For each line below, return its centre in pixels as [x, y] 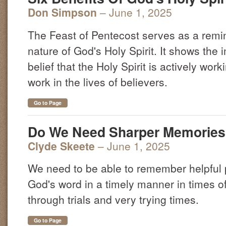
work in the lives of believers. [98, 81]
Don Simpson [62, 12]
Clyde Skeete [61, 146]
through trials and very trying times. [113, 200]
